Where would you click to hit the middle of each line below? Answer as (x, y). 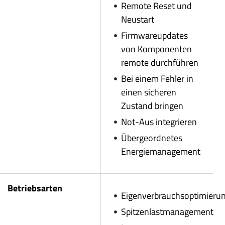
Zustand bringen (152, 105)
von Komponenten (156, 49)
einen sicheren (149, 92)
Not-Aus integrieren (159, 122)
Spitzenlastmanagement (167, 211)
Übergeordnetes (152, 138)
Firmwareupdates (154, 35)
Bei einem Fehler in (157, 78)
